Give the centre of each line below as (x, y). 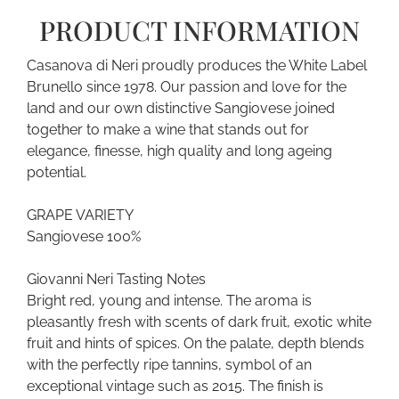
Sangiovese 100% (84, 237)
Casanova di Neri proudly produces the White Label (197, 66)
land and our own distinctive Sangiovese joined (181, 109)
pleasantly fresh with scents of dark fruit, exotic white (199, 322)
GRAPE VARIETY (80, 216)
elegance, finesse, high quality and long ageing (179, 151)
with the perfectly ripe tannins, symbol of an (169, 365)
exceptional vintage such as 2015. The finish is (175, 387)
